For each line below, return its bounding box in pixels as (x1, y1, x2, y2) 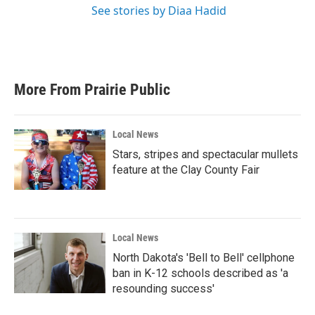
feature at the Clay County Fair (112, 163, 259, 176)
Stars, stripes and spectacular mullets (112, 148, 298, 161)
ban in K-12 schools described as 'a (112, 266, 288, 280)
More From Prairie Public (14, 81, 170, 98)
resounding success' (112, 282, 214, 295)
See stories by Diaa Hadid (91, 3, 226, 18)
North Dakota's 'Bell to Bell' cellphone (112, 251, 295, 264)
